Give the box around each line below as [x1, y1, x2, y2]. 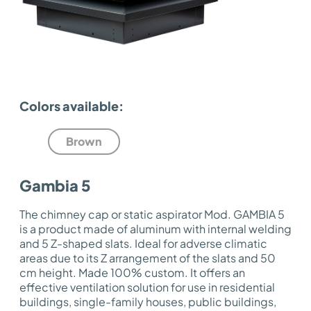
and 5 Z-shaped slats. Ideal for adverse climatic [19, 236, 267, 251]
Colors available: [19, 98, 124, 114]
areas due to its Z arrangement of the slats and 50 [19, 251, 276, 265]
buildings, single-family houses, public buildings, [19, 294, 276, 309]
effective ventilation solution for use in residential [19, 280, 275, 294]
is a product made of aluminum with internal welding [19, 221, 292, 236]
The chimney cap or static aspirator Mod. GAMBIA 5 [19, 207, 285, 221]
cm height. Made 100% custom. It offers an [19, 265, 245, 280]
